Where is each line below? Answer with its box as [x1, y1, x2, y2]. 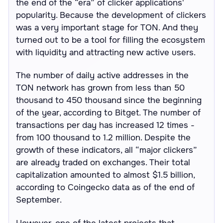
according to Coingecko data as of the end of [16, 182, 195, 193]
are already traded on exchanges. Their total [16, 157, 191, 168]
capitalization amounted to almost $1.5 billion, [16, 170, 195, 181]
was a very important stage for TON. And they [16, 22, 199, 33]
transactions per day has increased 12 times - [16, 120, 195, 131]
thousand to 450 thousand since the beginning [16, 95, 202, 106]
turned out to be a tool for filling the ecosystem [16, 35, 206, 46]
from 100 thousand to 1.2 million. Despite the [16, 132, 191, 143]
